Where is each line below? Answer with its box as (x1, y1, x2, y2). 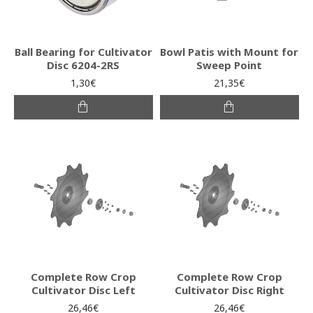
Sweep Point (196, 57, 263, 72)
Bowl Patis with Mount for (160, 44, 299, 59)
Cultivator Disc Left (31, 282, 136, 297)
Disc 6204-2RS (47, 57, 120, 72)
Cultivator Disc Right (174, 282, 284, 297)
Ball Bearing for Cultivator (14, 44, 152, 59)
